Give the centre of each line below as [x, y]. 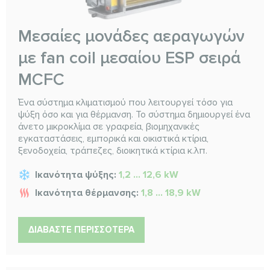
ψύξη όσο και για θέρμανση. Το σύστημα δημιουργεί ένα [134, 114]
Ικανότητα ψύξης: [77, 174]
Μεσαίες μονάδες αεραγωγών [131, 36]
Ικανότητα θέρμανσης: [88, 193]
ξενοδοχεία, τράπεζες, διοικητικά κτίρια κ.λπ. [113, 150]
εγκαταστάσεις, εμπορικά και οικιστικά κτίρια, [113, 138]
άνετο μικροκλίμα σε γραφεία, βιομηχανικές [109, 126]
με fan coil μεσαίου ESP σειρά [129, 58]
